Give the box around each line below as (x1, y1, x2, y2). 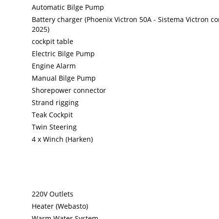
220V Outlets (32, 189, 74, 199)
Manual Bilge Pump (32, 73, 96, 83)
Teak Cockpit (32, 110, 73, 120)
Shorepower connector (32, 86, 107, 95)
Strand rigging (32, 98, 79, 108)
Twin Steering (32, 122, 77, 132)
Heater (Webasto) (32, 201, 88, 211)
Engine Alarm (32, 61, 76, 71)
